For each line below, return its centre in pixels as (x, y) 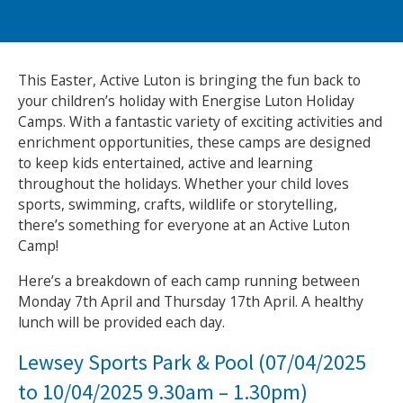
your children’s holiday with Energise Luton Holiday (186, 101)
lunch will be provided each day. (121, 322)
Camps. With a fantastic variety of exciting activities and (200, 122)
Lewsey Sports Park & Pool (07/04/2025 (192, 362)
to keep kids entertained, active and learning (165, 163)
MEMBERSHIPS (102, 40)
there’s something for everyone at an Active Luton (184, 225)
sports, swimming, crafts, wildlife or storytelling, (177, 205)
